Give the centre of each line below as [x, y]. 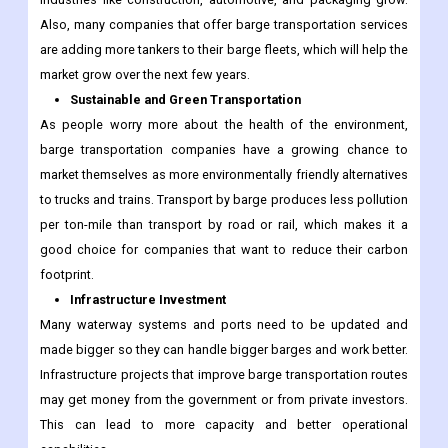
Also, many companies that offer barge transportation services [224, 25]
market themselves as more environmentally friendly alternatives [224, 175]
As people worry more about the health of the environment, [224, 125]
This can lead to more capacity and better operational [224, 425]
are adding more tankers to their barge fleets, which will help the [224, 50]
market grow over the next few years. [145, 75]
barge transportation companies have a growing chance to [224, 150]
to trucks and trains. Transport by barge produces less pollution [224, 200]
